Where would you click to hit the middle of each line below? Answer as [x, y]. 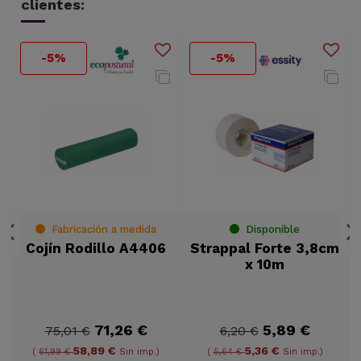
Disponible [272, 229]
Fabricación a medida [103, 229]
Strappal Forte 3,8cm [265, 248]
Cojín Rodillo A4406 [96, 248]
